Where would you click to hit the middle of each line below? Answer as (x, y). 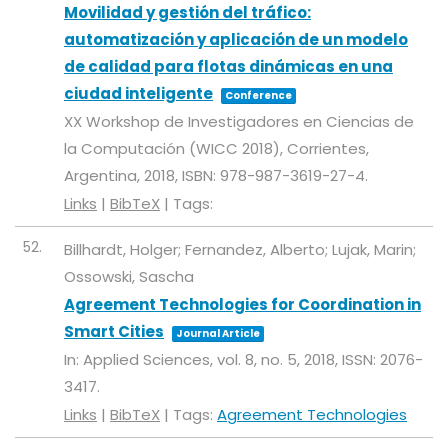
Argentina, (104, 175)
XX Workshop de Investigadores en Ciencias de (239, 121)
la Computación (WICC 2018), (175, 148)
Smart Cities (114, 331)
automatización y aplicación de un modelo (236, 39)
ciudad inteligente (138, 93)
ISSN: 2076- (382, 359)
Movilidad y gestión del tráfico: (187, 12)
